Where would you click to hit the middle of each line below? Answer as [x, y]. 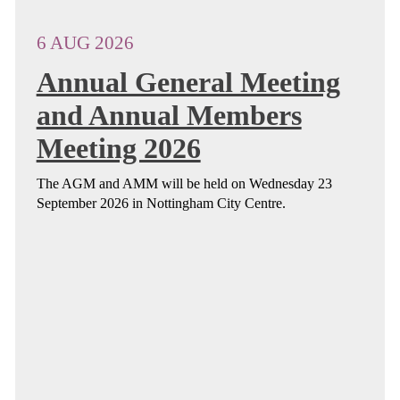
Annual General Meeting [188, 83]
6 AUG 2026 [85, 42]
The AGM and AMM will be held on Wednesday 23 [184, 183]
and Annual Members [169, 116]
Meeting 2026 [118, 149]
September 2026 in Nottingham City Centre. [161, 203]
